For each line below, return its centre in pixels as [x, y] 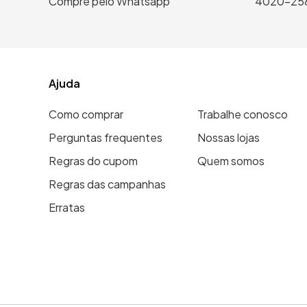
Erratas [67, 207]
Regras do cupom [94, 161]
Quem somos [231, 161]
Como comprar [86, 114]
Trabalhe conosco [243, 114]
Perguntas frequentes [106, 137]
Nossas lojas [229, 137]
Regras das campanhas [108, 184]
